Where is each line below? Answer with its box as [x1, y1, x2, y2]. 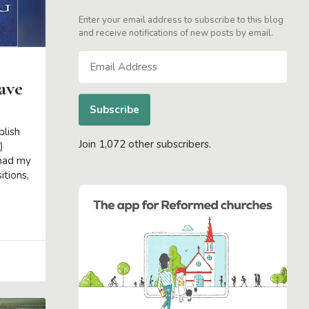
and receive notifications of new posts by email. [79, 27, 273, 40]
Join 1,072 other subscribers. [79, 137, 211, 152]
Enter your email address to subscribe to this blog [79, 14, 283, 27]
